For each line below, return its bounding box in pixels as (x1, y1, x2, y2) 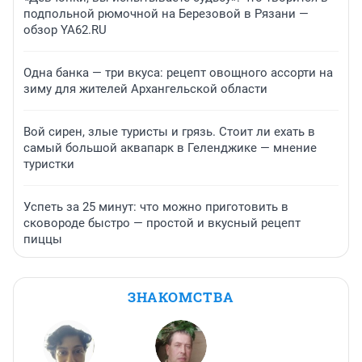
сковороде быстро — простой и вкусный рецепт (23, 216, 301, 231)
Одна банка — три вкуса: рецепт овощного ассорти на (23, 65, 333, 81)
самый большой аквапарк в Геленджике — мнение (23, 141, 317, 156)
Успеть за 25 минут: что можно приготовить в (23, 200, 288, 215)
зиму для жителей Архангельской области (23, 82, 267, 97)
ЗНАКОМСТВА (128, 288, 234, 307)
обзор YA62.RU (23, 23, 107, 38)
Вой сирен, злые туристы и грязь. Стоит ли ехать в (23, 124, 315, 140)
